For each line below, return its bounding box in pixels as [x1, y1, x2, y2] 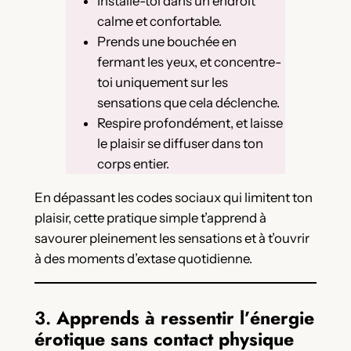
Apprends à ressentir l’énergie [56, 304, 314, 331]
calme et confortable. [96, 13, 222, 30]
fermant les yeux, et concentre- [96, 54, 281, 71]
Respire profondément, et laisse [96, 115, 283, 132]
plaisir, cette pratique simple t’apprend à [34, 210, 266, 226]
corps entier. [96, 156, 169, 172]
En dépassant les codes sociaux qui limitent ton [34, 190, 313, 205]
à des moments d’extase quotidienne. [34, 251, 252, 266]
